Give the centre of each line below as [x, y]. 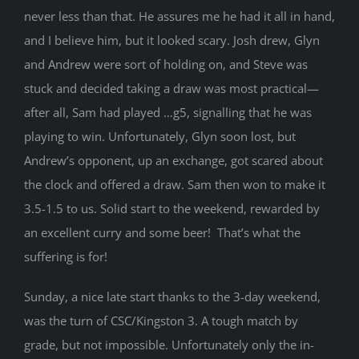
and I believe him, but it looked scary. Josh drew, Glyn [171, 40]
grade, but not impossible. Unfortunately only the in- [169, 345]
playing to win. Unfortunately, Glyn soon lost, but [159, 137]
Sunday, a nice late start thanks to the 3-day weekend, [172, 297]
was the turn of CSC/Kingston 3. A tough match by [161, 321]
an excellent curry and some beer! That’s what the [162, 233]
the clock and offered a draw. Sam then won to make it [174, 185]
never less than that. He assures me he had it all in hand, [179, 16]
